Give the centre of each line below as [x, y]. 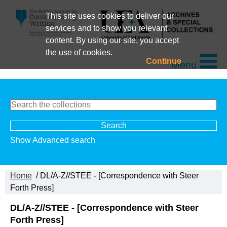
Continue [164, 61]
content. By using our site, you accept [112, 40]
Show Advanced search [53, 140]
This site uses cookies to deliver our [109, 16]
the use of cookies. [79, 52]
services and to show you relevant [106, 28]
